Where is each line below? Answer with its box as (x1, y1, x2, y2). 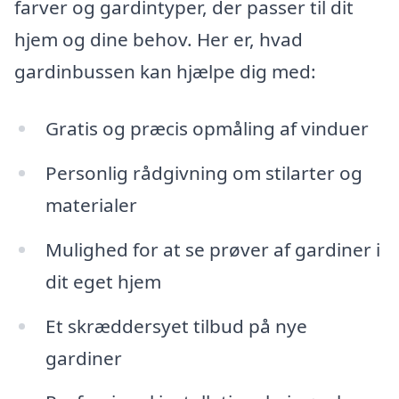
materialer (45, 191, 137, 217)
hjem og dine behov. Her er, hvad (14, 27, 303, 53)
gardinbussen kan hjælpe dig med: (14, 59, 316, 85)
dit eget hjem (45, 268, 161, 294)
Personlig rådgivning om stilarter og (45, 159, 362, 185)
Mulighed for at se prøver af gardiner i (45, 236, 380, 262)
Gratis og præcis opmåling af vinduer (45, 116, 369, 142)
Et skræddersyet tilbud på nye (45, 313, 307, 338)
